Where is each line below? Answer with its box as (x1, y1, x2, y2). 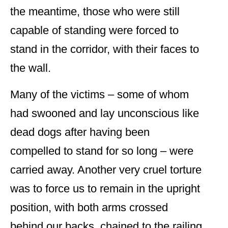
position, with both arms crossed (10, 201, 168, 214)
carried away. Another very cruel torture (10, 163, 202, 177)
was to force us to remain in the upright (10, 182, 200, 195)
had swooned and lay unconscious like (10, 107, 199, 120)
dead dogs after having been (10, 126, 150, 139)
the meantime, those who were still (10, 5, 180, 18)
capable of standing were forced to (10, 24, 179, 37)
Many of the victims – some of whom (10, 88, 189, 101)
